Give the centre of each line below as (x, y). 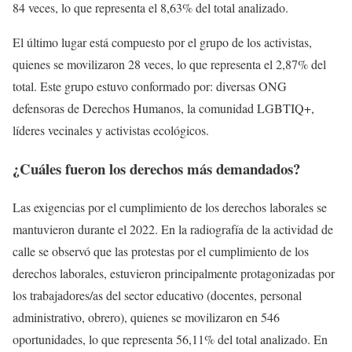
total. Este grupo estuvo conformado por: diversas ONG (150, 86)
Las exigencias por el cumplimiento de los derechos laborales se (170, 207)
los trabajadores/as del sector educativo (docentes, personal (157, 295)
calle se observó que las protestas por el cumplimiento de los (161, 251)
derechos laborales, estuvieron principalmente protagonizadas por (174, 273)
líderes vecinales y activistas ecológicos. (113, 130)
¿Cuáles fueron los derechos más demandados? (156, 168)
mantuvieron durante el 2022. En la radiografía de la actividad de (173, 229)
